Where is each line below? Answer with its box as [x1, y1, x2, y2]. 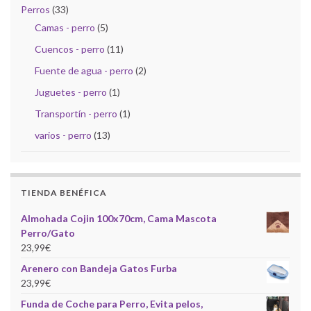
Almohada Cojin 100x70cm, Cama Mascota [21, 212, 217, 224]
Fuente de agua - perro [35, 64, 133, 76]
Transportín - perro [35, 107, 117, 119]
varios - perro [35, 128, 92, 141]
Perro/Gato [21, 226, 75, 239]
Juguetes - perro [35, 85, 107, 98]
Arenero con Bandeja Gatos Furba [21, 262, 177, 274]
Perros [21, 3, 50, 15]
